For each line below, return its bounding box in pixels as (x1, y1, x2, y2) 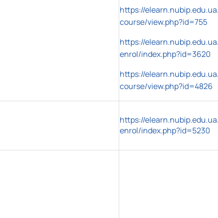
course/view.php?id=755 (120, 16, 207, 27)
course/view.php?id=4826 (120, 80, 213, 91)
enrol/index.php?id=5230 (120, 125, 210, 136)
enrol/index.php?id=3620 (120, 48, 211, 59)
